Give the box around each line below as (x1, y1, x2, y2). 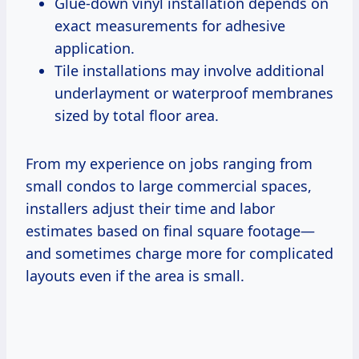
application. (54, 38, 135, 58)
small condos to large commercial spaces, (26, 175, 312, 196)
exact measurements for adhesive (54, 15, 285, 35)
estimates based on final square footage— (26, 220, 315, 240)
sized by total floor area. (54, 105, 219, 125)
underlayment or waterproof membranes (54, 83, 333, 103)
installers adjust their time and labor (26, 198, 275, 218)
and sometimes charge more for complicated (26, 243, 333, 263)
